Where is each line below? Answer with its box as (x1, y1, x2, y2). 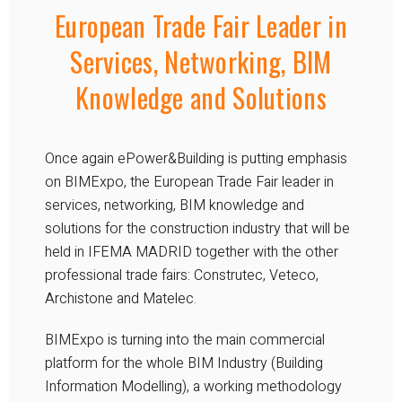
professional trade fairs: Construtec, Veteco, (45, 264, 319, 286)
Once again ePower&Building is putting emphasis (45, 147, 347, 170)
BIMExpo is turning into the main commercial (45, 328, 325, 351)
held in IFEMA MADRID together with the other (45, 240, 338, 263)
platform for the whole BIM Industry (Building (45, 352, 323, 374)
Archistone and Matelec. (45, 287, 197, 310)
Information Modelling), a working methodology (45, 375, 342, 398)
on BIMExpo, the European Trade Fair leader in (45, 170, 334, 193)
